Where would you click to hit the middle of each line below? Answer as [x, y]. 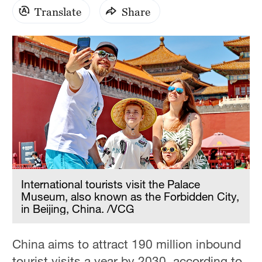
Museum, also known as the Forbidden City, [130, 196]
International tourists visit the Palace [111, 184]
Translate [58, 11]
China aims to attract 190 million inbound [127, 244]
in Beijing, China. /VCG [78, 209]
